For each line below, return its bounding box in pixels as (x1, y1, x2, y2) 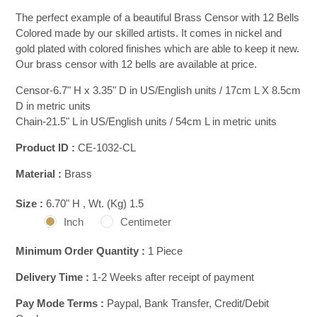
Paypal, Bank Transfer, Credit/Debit (104, 296, 270, 309)
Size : (16, 197, 47, 209)
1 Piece (145, 244, 183, 257)
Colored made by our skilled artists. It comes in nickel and (16, 26, 282, 39)
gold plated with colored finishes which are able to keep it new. (16, 42, 300, 54)
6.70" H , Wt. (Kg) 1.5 (46, 197, 144, 209)
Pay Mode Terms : (16, 296, 105, 309)
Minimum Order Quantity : (16, 244, 146, 257)
